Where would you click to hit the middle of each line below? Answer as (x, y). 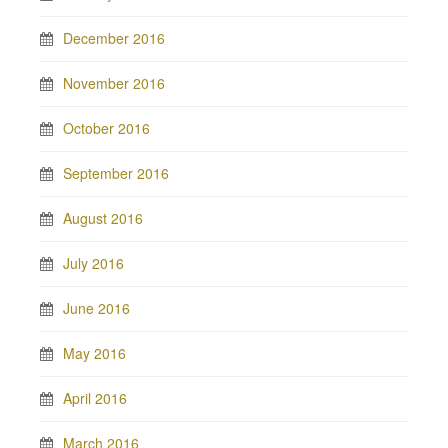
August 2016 (103, 218)
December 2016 (114, 38)
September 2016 (116, 173)
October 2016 (106, 128)
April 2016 (95, 398)
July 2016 (93, 263)
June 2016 (96, 308)
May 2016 (94, 353)
